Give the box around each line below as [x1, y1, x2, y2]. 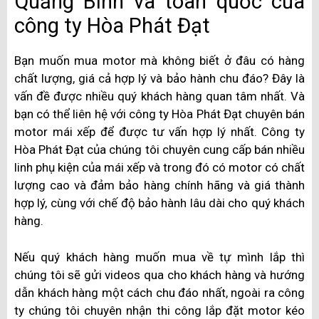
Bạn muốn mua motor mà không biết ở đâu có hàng [14, 53, 305, 68]
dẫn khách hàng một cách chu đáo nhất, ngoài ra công [14, 285, 305, 300]
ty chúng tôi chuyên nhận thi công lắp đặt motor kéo [14, 303, 305, 318]
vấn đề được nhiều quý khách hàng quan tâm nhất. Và [14, 89, 305, 104]
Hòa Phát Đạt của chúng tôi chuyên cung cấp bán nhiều [14, 142, 305, 157]
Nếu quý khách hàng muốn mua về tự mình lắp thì [14, 249, 305, 264]
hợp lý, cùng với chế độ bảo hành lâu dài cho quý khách [14, 196, 305, 211]
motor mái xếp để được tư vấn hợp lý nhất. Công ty [14, 125, 305, 140]
